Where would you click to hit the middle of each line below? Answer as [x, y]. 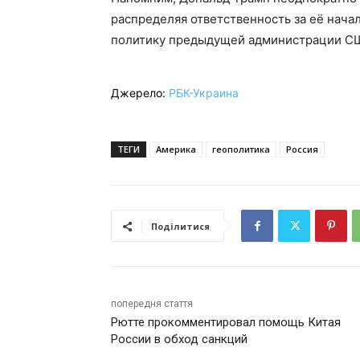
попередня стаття [152, 304]
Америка [176, 149]
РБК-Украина [204, 93]
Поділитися [180, 227]
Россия [302, 149]
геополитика [241, 149]
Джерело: [140, 93]
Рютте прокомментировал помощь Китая [226, 323]
